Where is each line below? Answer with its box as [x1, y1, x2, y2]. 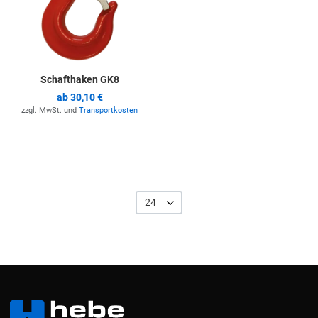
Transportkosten [79, 106, 138, 116]
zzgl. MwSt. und [21, 106, 79, 116]
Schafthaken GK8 [40, 74, 119, 86]
